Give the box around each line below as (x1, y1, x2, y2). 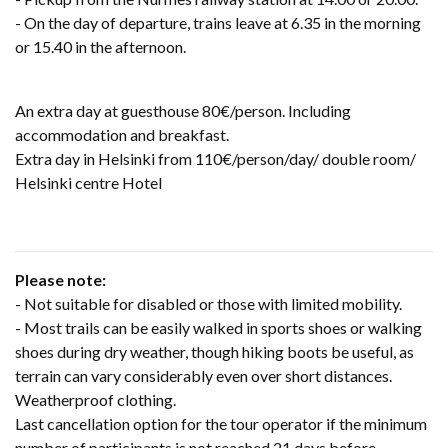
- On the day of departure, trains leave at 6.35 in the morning (15, 12, 421, 32)
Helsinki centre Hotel (15, 172, 162, 192)
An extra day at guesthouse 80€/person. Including (15, 100, 351, 120)
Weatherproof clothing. (15, 389, 176, 409)
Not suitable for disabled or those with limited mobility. (24, 293, 414, 313)
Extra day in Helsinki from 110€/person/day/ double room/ (15, 148, 416, 168)
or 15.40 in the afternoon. (15, 36, 189, 56)
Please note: (15, 269, 109, 289)
